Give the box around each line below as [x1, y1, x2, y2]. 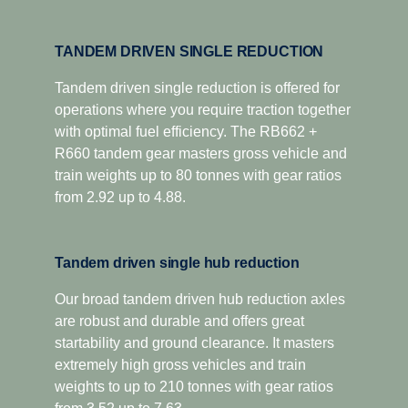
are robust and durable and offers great [55, 312, 304, 329]
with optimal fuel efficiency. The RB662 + [55, 123, 317, 139]
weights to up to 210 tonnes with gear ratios [55, 378, 333, 394]
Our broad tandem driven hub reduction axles [55, 291, 345, 307]
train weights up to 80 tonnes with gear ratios [55, 167, 342, 183]
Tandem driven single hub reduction [62, 254, 300, 270]
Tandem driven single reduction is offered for [55, 79, 340, 96]
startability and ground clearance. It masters [55, 334, 334, 351]
